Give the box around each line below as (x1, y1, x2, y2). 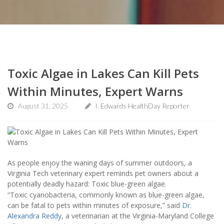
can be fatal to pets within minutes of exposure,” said (7, 200, 182, 210)
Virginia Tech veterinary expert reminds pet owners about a (7, 168, 198, 178)
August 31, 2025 (18, 101, 68, 110)
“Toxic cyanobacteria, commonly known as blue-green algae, (7, 190, 204, 200)
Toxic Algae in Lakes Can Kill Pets (7, 64, 199, 81)
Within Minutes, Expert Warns (7, 82, 183, 99)
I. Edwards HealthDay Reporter (93, 101, 189, 110)
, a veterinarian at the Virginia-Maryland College (61, 211, 214, 221)
